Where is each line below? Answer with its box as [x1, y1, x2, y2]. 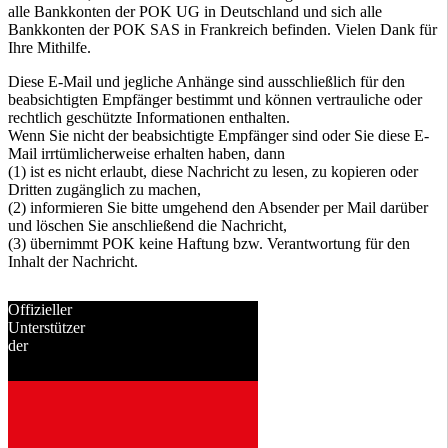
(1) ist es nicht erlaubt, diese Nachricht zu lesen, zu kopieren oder [8, 162, 418, 180]
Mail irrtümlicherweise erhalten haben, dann [8, 144, 285, 162]
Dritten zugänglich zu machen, [8, 180, 201, 198]
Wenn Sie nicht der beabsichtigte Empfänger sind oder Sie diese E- [8, 126, 429, 144]
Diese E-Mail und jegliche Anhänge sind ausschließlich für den [8, 72, 405, 90]
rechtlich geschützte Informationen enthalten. [8, 108, 290, 126]
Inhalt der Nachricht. [8, 252, 138, 270]
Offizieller [8, 300, 72, 318]
